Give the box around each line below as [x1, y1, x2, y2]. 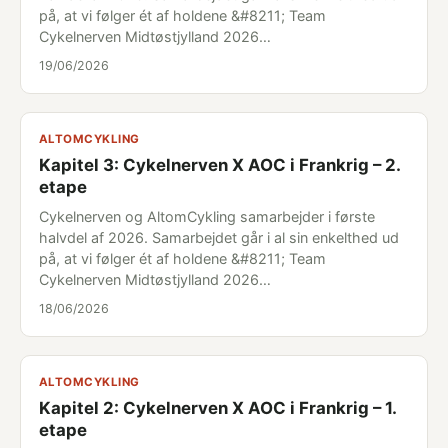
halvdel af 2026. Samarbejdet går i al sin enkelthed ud [39, 229, 399, 246]
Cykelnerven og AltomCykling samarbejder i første [39, 208, 375, 225]
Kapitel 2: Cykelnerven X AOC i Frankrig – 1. [39, 398, 396, 418]
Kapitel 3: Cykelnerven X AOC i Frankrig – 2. [39, 155, 400, 175]
